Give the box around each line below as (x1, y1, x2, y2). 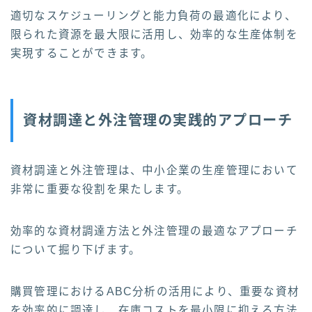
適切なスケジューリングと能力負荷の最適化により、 (10, 9, 297, 22)
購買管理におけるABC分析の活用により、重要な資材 (10, 286, 299, 298)
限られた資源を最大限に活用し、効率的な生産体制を (10, 28, 298, 40)
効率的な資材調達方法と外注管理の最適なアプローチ (10, 225, 298, 237)
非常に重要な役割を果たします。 (10, 183, 189, 196)
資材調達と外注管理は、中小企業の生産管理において (10, 164, 298, 177)
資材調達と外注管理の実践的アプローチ (23, 113, 292, 129)
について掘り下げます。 (10, 244, 141, 256)
